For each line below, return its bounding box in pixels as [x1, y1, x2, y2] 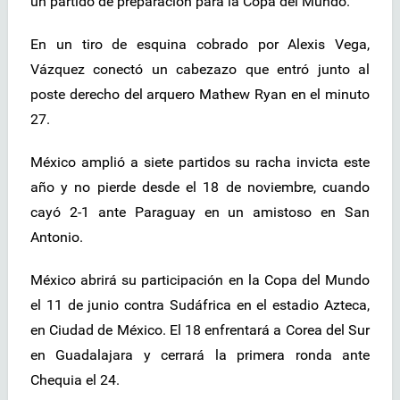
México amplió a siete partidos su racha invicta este [30, 154, 370, 171]
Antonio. [30, 229, 83, 246]
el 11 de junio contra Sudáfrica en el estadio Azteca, [30, 296, 370, 314]
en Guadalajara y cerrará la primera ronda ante [30, 346, 370, 364]
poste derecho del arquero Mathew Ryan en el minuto [30, 86, 370, 104]
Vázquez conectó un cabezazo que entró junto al [30, 61, 370, 79]
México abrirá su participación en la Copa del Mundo [30, 271, 370, 289]
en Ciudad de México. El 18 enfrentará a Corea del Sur [30, 321, 370, 339]
